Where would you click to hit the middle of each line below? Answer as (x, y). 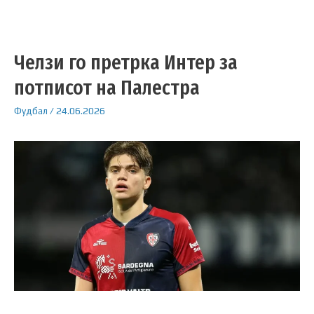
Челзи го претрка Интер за (126, 63)
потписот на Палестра (107, 88)
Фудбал (31, 111)
